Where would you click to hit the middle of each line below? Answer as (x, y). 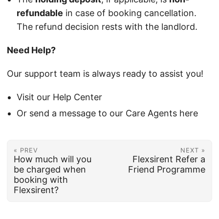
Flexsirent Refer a (169, 159)
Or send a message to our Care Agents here (107, 113)
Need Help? (31, 50)
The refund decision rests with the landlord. (107, 27)
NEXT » (193, 150)
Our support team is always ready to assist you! (105, 74)
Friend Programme (167, 169)
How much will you (52, 159)
